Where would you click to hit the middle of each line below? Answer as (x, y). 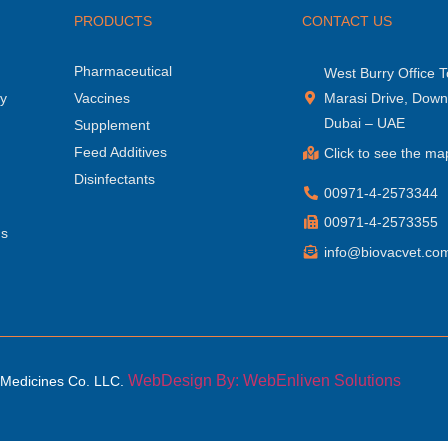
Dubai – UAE (365, 122)
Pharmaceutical (122, 70)
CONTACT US (346, 20)
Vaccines (101, 97)
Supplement (111, 124)
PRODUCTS (112, 20)
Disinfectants (114, 178)
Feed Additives (120, 151)
